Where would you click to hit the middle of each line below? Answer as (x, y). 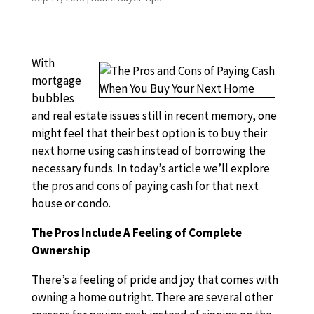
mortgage (56, 81)
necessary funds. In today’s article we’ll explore (150, 168)
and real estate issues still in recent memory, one (154, 116)
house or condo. (71, 203)
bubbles (53, 98)
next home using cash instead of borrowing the (148, 151)
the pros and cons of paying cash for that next (145, 186)
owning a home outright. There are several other (152, 297)
